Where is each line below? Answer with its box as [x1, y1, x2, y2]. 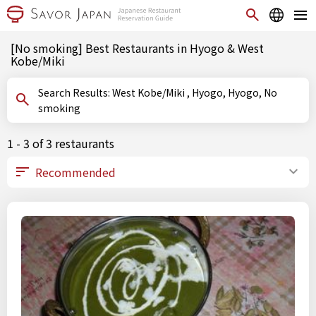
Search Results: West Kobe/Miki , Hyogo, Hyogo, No [38, 85, 112, 99]
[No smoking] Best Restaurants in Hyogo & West [11, 39, 264, 56]
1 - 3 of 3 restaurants [7, 135, 114, 152]
